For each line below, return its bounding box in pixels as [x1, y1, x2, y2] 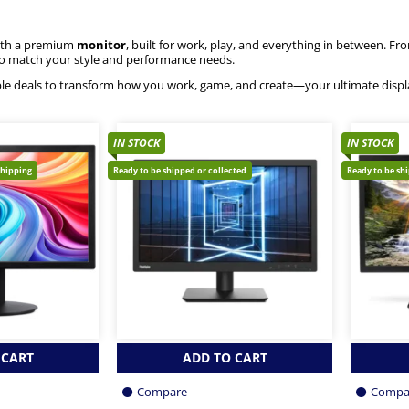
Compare [137, 383, 187, 401]
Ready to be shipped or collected [113, 163, 246, 176]
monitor [77, 37, 126, 53]
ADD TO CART [182, 349, 267, 367]
